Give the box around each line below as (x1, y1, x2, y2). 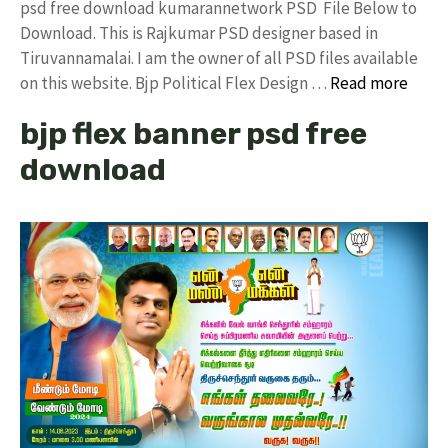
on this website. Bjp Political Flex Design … (20, 71, 330, 94)
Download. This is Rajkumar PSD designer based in (20, 21, 378, 44)
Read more (330, 71, 408, 94)
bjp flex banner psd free (20, 115, 367, 152)
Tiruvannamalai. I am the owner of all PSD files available (20, 46, 418, 69)
